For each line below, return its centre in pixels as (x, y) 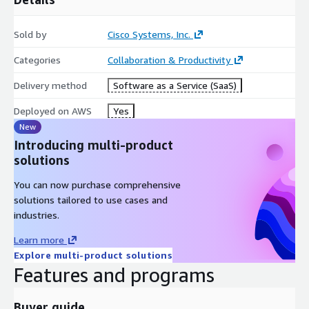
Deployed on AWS (53, 110)
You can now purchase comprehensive (97, 184)
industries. (37, 215)
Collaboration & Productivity (169, 59)
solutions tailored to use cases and (91, 199)
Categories (37, 59)
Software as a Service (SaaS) (175, 85)
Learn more (39, 239)
